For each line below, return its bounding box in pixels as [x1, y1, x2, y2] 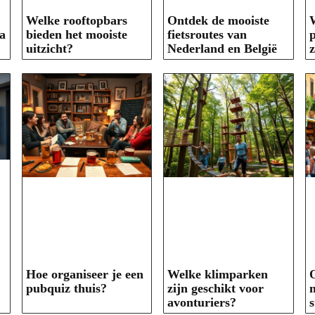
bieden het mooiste [25, 27, 127, 42]
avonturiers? [167, 295, 236, 309]
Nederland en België [167, 41, 277, 56]
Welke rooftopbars [25, 13, 127, 28]
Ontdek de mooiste [167, 13, 269, 28]
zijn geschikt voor [167, 281, 264, 295]
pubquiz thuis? [25, 281, 107, 295]
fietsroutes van [167, 27, 247, 42]
